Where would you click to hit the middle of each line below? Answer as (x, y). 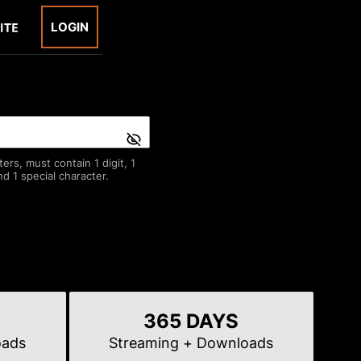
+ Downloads (228, 343)
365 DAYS (191, 321)
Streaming (146, 343)
